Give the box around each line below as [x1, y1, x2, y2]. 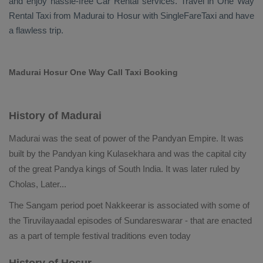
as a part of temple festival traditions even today [9, 231, 191, 241]
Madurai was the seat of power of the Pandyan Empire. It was [9, 133, 244, 143]
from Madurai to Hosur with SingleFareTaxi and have [51, 11, 255, 21]
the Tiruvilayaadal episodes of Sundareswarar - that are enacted [9, 215, 252, 225]
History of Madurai [9, 110, 102, 122]
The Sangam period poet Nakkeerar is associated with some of [9, 200, 249, 210]
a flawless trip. [9, 25, 63, 35]
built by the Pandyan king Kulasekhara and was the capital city [9, 149, 247, 159]
